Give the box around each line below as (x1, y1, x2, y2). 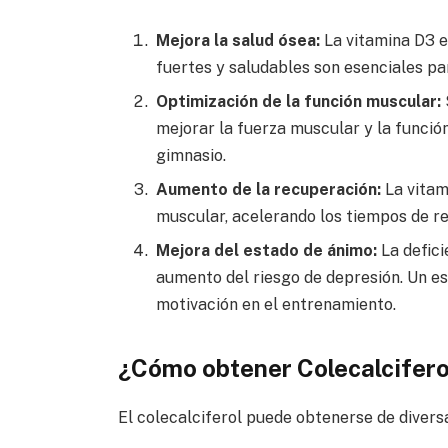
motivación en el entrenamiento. (155, 294, 396, 314)
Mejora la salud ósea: (155, 30, 320, 50)
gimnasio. (155, 145, 226, 165)
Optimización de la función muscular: (155, 91, 441, 111)
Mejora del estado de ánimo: (155, 240, 377, 260)
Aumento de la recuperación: (155, 179, 381, 199)
